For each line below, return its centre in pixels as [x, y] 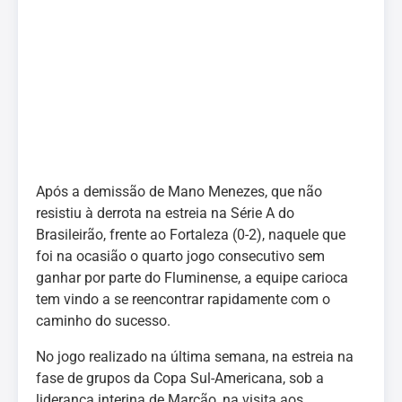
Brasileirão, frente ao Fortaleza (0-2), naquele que [191, 235]
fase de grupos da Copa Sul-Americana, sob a [180, 378]
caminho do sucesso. [103, 321]
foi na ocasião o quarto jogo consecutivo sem [180, 256]
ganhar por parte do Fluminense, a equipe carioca [192, 278]
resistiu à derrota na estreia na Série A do [165, 213]
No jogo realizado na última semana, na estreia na [195, 357]
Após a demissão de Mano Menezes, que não [179, 192]
